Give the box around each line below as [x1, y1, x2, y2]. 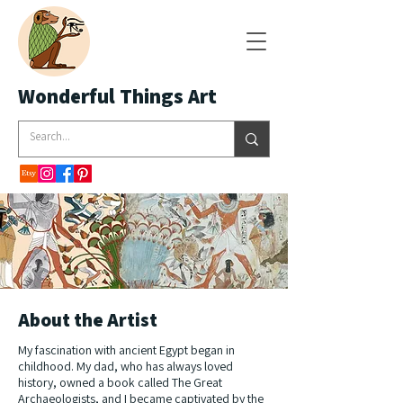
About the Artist [18, 308, 157, 332]
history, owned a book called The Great [18, 374, 222, 390]
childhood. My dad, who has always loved [18, 358, 233, 374]
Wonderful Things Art [18, 83, 217, 110]
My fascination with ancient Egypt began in [18, 342, 235, 358]
